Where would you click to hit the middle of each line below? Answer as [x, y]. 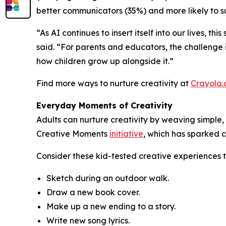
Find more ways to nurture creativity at [114, 83]
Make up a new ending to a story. [111, 206]
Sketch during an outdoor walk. [108, 178]
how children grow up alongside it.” [105, 61]
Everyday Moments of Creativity [104, 105]
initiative [126, 133]
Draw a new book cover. [93, 192]
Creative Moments [73, 133]
